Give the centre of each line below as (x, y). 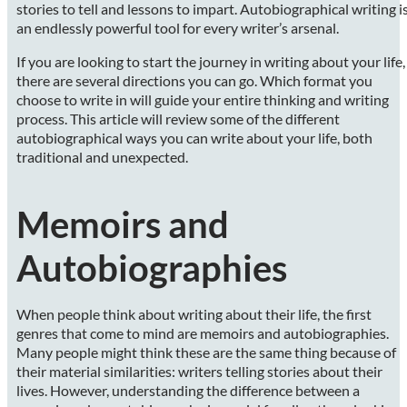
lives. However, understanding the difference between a (188, 390)
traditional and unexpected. (102, 156)
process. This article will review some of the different (178, 118)
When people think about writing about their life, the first (194, 313)
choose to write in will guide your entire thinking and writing (203, 99)
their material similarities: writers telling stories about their (199, 371)
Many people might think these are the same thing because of (206, 352)
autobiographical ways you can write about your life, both (194, 137)
